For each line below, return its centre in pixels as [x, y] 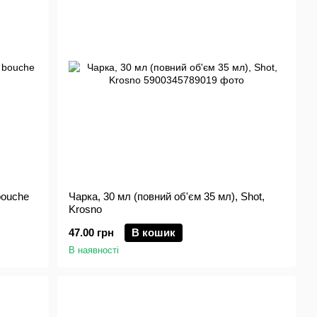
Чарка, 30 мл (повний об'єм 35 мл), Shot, [167, 196]
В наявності [94, 250]
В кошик [154, 232]
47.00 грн [92, 232]
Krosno [86, 209]
